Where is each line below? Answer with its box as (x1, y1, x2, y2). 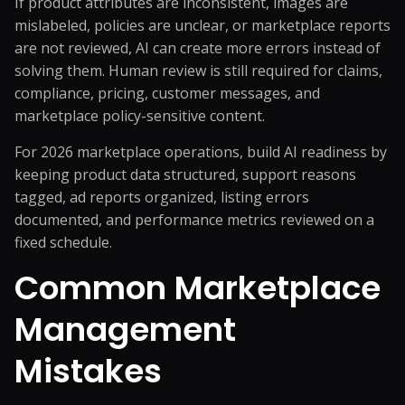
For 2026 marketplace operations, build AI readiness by (14, 142, 387, 162)
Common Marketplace (14, 265, 381, 311)
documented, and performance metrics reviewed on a (14, 210, 374, 230)
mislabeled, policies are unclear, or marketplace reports (14, 15, 391, 35)
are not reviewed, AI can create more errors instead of (14, 38, 381, 58)
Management (14, 306, 236, 353)
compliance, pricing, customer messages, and (14, 83, 320, 103)
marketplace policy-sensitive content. (14, 106, 265, 126)
